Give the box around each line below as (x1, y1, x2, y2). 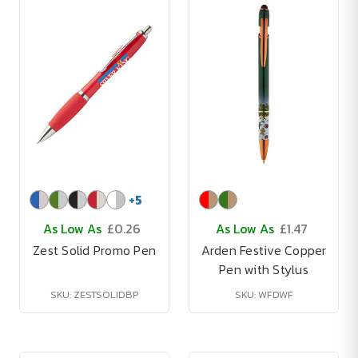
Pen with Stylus (219, 260, 308, 279)
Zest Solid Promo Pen (33, 241, 156, 260)
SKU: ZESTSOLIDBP (50, 287, 138, 302)
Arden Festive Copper (201, 241, 327, 260)
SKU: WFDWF (234, 287, 293, 302)
